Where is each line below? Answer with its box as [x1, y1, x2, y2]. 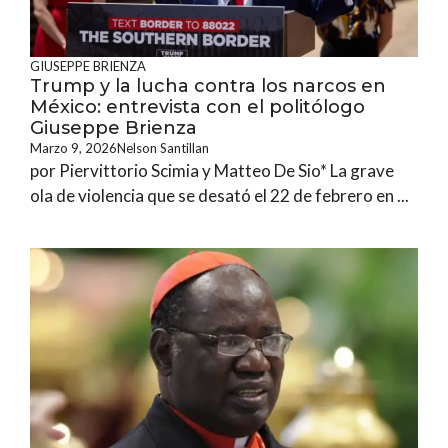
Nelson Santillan [117, 140, 209, 156]
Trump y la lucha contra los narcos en [30, 75, 386, 97]
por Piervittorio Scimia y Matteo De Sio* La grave [30, 160, 394, 181]
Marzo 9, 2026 [30, 140, 117, 156]
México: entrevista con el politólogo [30, 96, 365, 118]
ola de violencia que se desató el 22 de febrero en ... [30, 185, 409, 206]
